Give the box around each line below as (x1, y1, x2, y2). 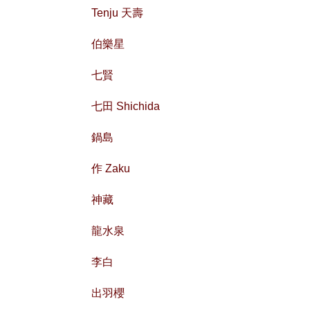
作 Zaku (91, 162, 130, 174)
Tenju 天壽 (91, 6, 143, 19)
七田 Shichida (91, 100, 160, 112)
